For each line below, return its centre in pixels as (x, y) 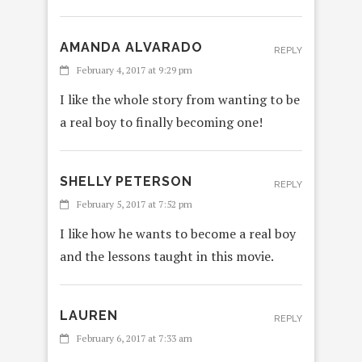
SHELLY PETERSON (126, 182)
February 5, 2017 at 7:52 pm (135, 204)
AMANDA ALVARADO (131, 48)
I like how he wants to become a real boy (178, 234)
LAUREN (89, 316)
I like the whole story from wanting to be (180, 100)
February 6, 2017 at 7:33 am (135, 339)
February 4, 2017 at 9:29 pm (135, 70)
